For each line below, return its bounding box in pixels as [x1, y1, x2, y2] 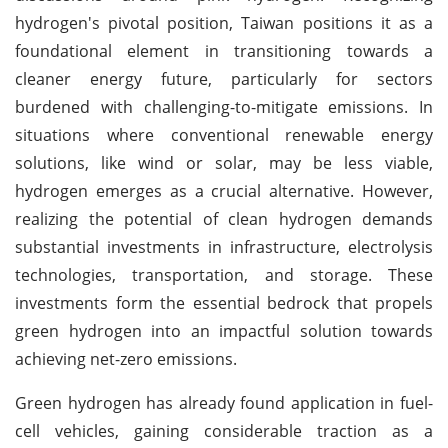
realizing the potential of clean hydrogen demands [15, 207, 433, 230]
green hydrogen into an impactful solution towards [15, 319, 433, 342]
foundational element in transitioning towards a [15, 39, 433, 62]
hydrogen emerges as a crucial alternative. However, [15, 179, 433, 202]
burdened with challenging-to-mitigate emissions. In [15, 95, 433, 118]
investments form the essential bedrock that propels [15, 291, 433, 314]
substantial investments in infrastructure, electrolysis [15, 235, 433, 258]
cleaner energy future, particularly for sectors [15, 67, 433, 90]
